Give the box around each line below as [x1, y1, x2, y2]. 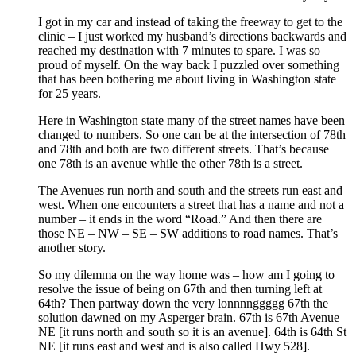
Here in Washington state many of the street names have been [38, 114, 345, 128]
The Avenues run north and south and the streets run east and [38, 184, 342, 198]
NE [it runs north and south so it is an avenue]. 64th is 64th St [38, 325, 346, 339]
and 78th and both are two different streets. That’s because [38, 142, 329, 157]
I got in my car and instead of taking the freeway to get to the [38, 15, 342, 29]
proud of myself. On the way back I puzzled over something [38, 58, 339, 72]
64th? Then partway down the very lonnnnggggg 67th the [38, 296, 328, 311]
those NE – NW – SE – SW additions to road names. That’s [38, 226, 338, 241]
